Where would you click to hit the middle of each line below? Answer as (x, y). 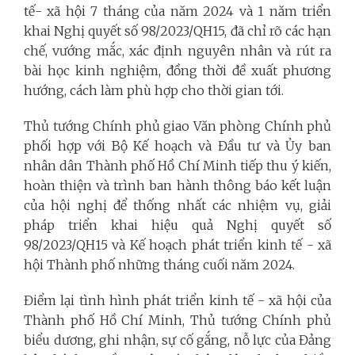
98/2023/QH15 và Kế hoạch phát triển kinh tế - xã (177, 244)
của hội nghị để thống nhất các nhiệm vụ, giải (177, 205)
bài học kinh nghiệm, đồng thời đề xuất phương (177, 70)
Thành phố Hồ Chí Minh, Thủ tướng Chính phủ (177, 320)
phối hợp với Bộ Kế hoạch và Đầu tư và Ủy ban (177, 145)
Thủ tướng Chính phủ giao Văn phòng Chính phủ (177, 126)
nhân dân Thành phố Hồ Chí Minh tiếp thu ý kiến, (177, 165)
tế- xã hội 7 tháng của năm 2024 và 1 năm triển (177, 11)
